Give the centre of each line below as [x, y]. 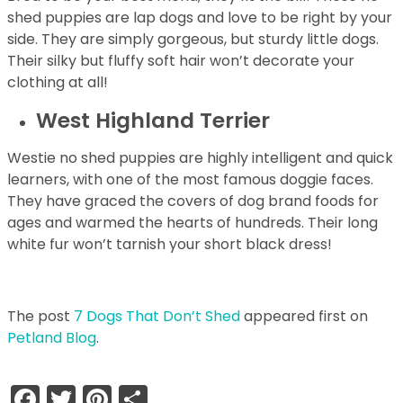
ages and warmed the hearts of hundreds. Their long [193, 223]
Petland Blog [52, 338]
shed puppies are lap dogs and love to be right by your [200, 18]
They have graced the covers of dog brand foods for [193, 201]
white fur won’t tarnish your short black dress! [170, 244]
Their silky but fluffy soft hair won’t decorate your [181, 61]
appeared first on [304, 316]
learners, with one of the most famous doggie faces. [190, 179]
